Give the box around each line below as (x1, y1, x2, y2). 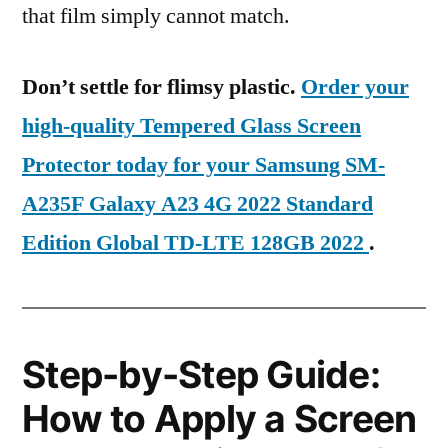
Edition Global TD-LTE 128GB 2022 (22, 229, 369, 257)
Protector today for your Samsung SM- (22, 151, 385, 179)
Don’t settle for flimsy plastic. (22, 73, 301, 101)
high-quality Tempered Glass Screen (22, 112, 361, 140)
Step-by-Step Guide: (22, 352, 380, 397)
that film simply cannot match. (22, 2, 290, 30)
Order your (301, 73, 409, 101)
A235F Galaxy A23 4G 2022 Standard (22, 190, 373, 218)
